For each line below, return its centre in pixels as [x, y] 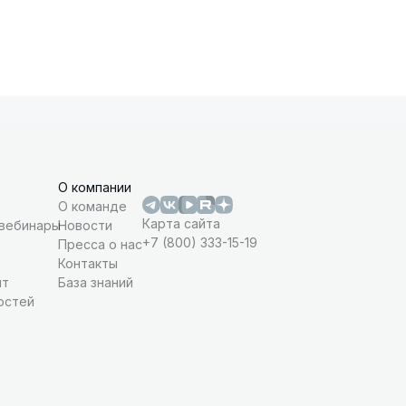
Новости [85, 225]
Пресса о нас [100, 244]
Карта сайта [181, 223]
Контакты [88, 263]
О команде [92, 206]
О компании [95, 187]
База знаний [96, 282]
